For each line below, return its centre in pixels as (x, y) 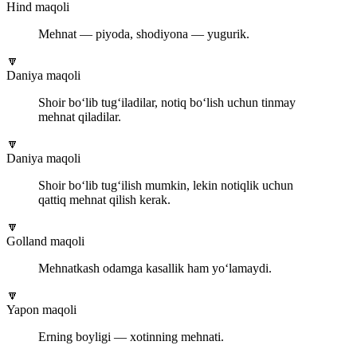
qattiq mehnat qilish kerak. (104, 199)
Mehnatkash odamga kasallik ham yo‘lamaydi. (155, 268)
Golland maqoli (45, 241)
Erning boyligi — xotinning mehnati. (131, 336)
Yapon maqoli (41, 309)
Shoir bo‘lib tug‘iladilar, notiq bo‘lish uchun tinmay (167, 102)
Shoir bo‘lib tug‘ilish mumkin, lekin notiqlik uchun (166, 185)
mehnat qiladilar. (80, 116)
